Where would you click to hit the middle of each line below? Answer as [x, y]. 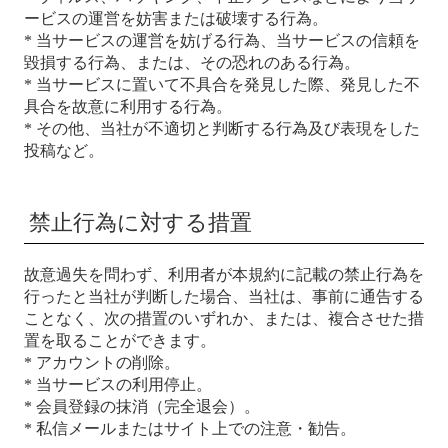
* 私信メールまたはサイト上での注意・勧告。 [190, 428]
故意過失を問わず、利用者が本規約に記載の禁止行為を [224, 274]
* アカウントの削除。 [102, 362]
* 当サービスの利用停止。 [118, 384]
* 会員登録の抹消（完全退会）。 [142, 406]
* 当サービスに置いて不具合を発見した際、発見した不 [222, 84]
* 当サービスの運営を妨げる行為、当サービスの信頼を [222, 40]
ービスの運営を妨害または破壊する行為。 [176, 18]
